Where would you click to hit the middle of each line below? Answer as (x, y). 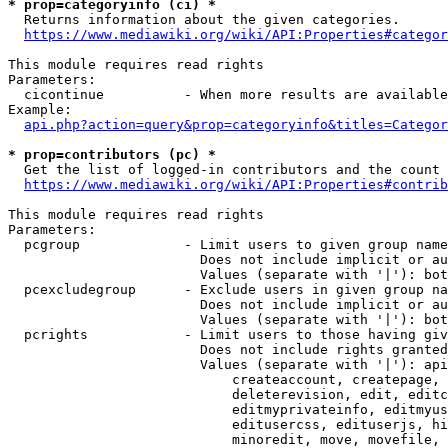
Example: (40, 109)
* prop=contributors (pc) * (112, 154)
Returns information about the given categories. (204, 19)
